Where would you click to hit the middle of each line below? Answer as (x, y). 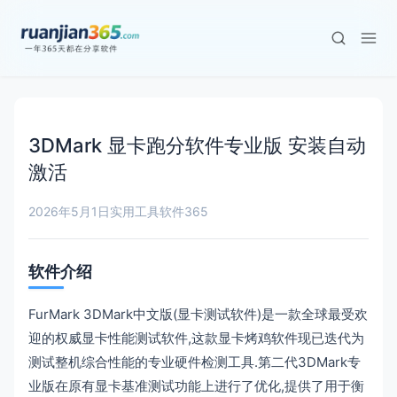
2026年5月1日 (69, 211)
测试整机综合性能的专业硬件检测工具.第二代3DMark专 (195, 362)
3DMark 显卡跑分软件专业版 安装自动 (197, 145)
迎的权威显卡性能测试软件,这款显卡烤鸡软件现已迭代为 (196, 338)
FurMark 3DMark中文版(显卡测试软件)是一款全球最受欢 (198, 314)
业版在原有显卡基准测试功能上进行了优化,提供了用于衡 (196, 386)
